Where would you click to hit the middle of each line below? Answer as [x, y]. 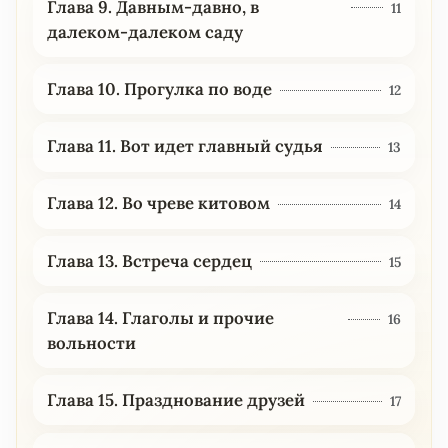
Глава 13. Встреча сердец [149, 260]
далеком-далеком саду [144, 31]
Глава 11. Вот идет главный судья [184, 146]
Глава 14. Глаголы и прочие [160, 317]
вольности [91, 342]
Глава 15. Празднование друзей [175, 399]
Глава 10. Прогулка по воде [159, 88]
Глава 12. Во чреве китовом [158, 203]
